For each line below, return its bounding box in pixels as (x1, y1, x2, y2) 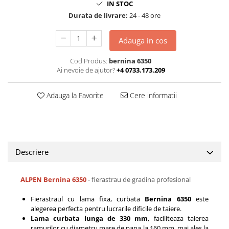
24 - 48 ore (128, 11, 161, 20)
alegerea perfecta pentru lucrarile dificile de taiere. (31, 204, 181, 213)
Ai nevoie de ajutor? (56, 65, 115, 75)
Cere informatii (127, 90, 177, 100)
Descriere (15, 147, 49, 157)
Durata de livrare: (68, 11, 128, 20)
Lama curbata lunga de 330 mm (31, 214, 148, 223)
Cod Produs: (70, 56, 107, 65)
